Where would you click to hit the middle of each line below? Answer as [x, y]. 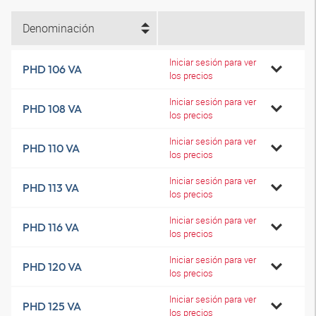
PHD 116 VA [51, 227]
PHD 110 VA [51, 148]
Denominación [59, 28]
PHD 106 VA [52, 69]
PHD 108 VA [52, 109]
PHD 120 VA [52, 267]
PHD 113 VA [51, 188]
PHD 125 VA [52, 306]
